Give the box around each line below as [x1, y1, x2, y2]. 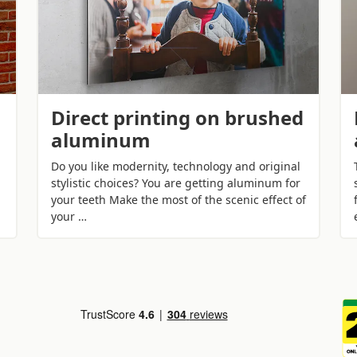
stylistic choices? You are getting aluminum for [51, 175, 300, 190]
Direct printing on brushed [51, 104, 304, 131]
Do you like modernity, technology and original [51, 158, 300, 174]
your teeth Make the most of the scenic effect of [51, 191, 306, 207]
